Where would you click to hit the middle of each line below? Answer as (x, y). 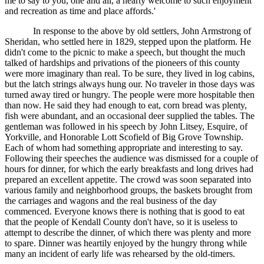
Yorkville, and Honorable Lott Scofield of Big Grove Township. (124, 137)
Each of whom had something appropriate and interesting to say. (124, 148)
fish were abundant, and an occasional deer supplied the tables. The (130, 116)
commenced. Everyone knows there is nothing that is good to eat (125, 212)
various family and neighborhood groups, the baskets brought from (128, 190)
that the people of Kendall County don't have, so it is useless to (121, 222)
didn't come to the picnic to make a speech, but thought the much (125, 52)
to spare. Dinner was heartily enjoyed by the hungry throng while (126, 243)
